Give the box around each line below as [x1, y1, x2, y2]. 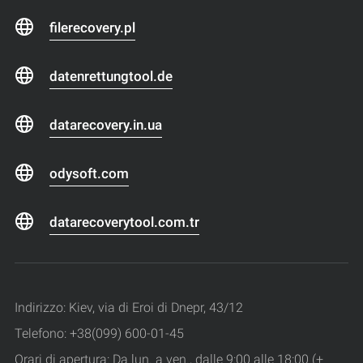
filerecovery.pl [49, 19, 135, 36]
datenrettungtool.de [49, 67, 173, 84]
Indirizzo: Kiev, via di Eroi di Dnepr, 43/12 [15, 299, 243, 315]
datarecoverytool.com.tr [49, 213, 199, 230]
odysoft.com [49, 164, 129, 181]
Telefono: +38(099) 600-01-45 [15, 325, 184, 341]
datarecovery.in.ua [49, 116, 162, 133]
